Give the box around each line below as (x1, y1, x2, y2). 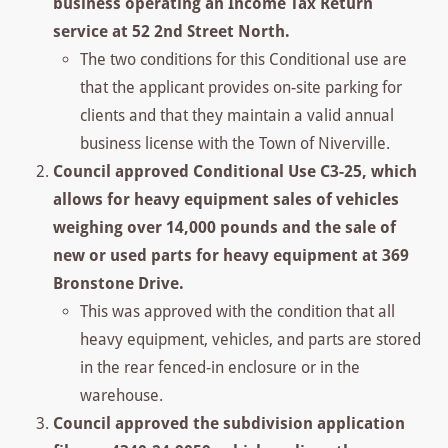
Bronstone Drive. (53, 273, 185, 293)
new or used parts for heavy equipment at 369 (53, 245, 410, 265)
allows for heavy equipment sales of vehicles (53, 189, 400, 209)
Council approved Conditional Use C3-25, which (53, 161, 418, 181)
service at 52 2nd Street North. (53, 21, 291, 41)
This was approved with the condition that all (79, 301, 395, 321)
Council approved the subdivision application (53, 413, 406, 433)
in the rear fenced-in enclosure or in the (79, 357, 360, 377)
